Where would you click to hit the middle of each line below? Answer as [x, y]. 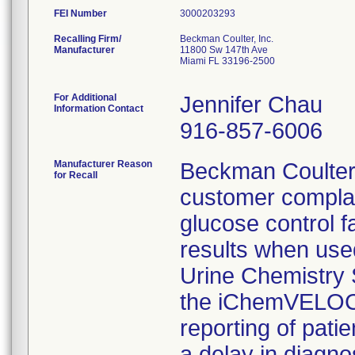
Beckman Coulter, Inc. [227, 39]
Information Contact [99, 109]
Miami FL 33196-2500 [227, 61]
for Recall [76, 175]
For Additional [85, 97]
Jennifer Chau [251, 105]
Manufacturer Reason [103, 164]
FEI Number [80, 13]
